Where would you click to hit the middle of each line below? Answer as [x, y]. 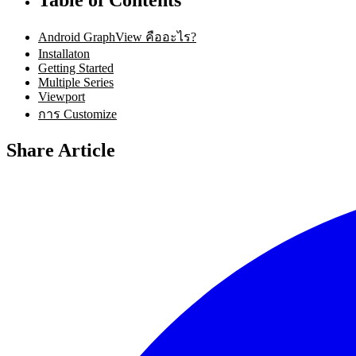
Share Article [61, 150]
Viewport [62, 96]
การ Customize [77, 114]
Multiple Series [76, 82]
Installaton [64, 53]
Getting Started [76, 68]
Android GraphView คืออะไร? [117, 37]
